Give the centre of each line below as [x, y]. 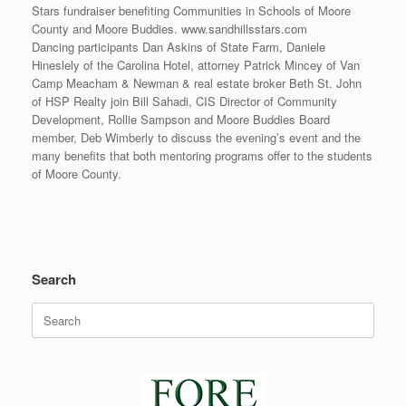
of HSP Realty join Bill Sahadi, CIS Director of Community [184, 101]
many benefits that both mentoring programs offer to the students [202, 156]
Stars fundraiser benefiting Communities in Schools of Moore [191, 11]
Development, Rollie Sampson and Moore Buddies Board [181, 120]
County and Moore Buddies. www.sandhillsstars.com [169, 29]
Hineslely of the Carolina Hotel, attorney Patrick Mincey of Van [196, 65]
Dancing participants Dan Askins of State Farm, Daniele [179, 47]
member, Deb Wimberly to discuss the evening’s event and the [196, 138]
